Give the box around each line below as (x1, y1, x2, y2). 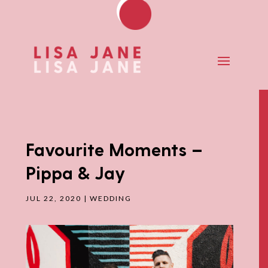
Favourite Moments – (26, 138, 203, 160)
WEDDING (90, 193, 132, 203)
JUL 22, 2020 (26, 193, 82, 203)
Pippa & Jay (26, 161, 126, 183)
